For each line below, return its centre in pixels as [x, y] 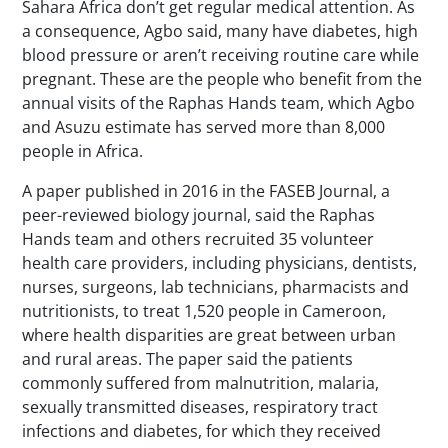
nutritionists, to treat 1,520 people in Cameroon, [204, 310]
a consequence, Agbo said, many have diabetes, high [220, 30]
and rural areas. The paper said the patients [188, 358]
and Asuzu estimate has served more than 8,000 [204, 126]
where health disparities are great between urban [209, 334]
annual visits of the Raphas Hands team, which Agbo [219, 102]
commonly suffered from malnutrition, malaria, [201, 382]
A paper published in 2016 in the [146, 190]
